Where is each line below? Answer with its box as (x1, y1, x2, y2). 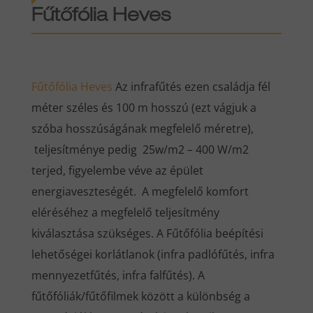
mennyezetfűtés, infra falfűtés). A (31, 267, 205, 283)
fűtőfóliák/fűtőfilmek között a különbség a (31, 288, 250, 304)
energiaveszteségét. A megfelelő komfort (31, 183, 249, 199)
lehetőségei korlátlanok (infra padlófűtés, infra (31, 246, 275, 262)
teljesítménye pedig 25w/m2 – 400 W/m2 (31, 141, 249, 157)
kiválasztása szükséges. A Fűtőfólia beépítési (31, 225, 263, 241)
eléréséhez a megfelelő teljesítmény (31, 204, 219, 220)
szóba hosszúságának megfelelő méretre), (31, 120, 254, 136)
